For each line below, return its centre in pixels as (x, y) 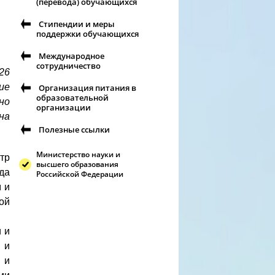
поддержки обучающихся (87, 34)
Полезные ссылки (74, 130)
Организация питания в (87, 88)
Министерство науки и (78, 154)
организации (64, 107)
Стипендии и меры (77, 24)
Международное (72, 56)
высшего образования (77, 164)
